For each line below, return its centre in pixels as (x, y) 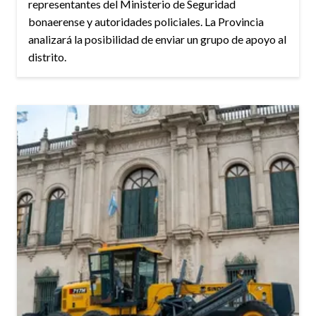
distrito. (47, 57)
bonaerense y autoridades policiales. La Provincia (146, 22)
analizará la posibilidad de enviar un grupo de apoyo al (157, 39)
